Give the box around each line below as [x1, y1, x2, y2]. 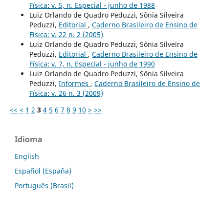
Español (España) [15, 166, 71, 175]
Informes [58, 78, 90, 88]
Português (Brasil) [15, 180, 74, 190]
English [15, 151, 39, 161]
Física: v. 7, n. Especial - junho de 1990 [29, 59, 155, 68]
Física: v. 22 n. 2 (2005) [29, 29, 103, 39]
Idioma [15, 133, 43, 145]
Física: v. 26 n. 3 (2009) [29, 88, 103, 98]
